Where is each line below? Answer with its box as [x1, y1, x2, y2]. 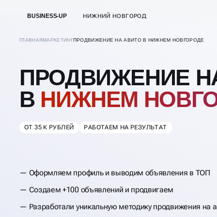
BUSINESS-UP [27, 12, 67, 19]
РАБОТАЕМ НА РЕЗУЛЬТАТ [84, 124, 167, 131]
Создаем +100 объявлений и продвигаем [29, 185, 174, 195]
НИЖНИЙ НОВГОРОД [82, 12, 146, 19]
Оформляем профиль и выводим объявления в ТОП [29, 168, 210, 178]
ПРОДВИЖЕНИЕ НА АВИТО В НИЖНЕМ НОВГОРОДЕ [73, 37, 204, 43]
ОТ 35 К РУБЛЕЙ [24, 124, 75, 131]
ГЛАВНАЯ [19, 37, 43, 43]
